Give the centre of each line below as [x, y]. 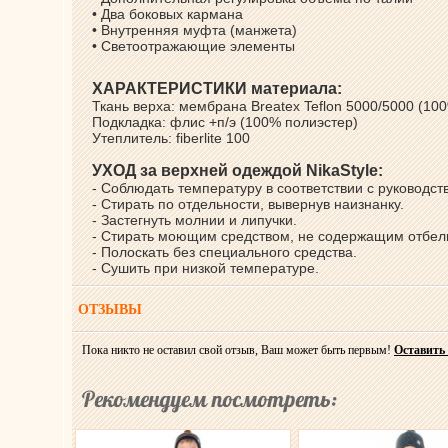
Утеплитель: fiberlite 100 [171, 138]
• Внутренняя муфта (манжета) [194, 30]
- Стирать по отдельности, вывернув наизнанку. [250, 204]
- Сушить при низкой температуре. [207, 268]
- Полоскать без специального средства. [226, 252]
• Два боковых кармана [167, 14]
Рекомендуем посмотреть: [209, 399]
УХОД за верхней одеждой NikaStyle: [237, 170]
